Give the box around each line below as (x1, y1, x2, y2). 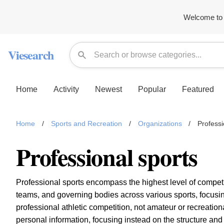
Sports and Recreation (50, 119, 122, 127)
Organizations (137, 119, 182, 127)
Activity (53, 84, 79, 93)
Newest (95, 84, 122, 93)
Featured (182, 84, 214, 93)
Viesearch (8, 46, 54, 63)
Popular (138, 84, 166, 93)
